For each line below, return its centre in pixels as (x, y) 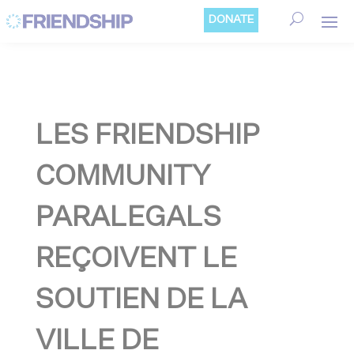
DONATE (232, 20)
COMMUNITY (122, 177)
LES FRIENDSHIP (147, 136)
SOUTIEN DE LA (141, 301)
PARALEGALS (128, 218)
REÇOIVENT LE (136, 260)
